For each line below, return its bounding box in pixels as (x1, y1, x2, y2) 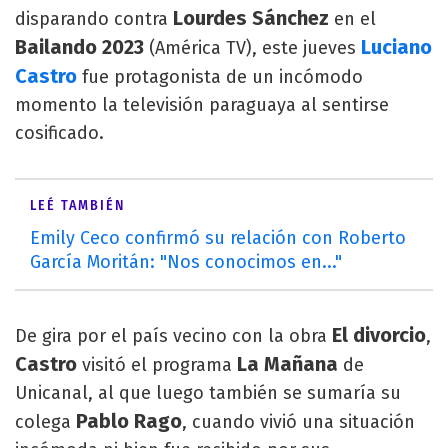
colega (15, 411, 76, 433)
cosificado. (15, 122, 104, 144)
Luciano (361, 35, 432, 59)
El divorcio (332, 323, 426, 347)
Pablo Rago (76, 409, 182, 433)
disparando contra (15, 8, 173, 30)
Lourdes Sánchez (173, 6, 329, 30)
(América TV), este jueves (144, 37, 356, 59)
